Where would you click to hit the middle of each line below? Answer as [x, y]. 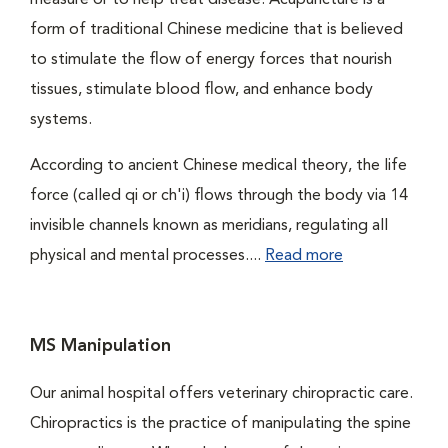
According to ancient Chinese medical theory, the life [218, 166]
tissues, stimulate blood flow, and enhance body [201, 90]
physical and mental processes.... [147, 256]
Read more [304, 256]
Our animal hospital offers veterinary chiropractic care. [221, 394]
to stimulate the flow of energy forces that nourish [211, 60]
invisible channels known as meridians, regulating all [209, 226]
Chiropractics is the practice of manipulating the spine [220, 424]
